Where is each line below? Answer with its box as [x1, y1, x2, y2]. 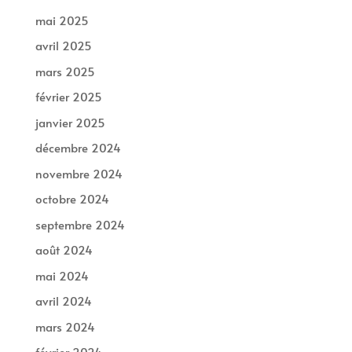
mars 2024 [35, 317, 95, 335]
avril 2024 [35, 292, 92, 310]
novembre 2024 [35, 164, 123, 181]
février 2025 [35, 88, 102, 105]
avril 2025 [35, 37, 92, 54]
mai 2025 [35, 11, 89, 28]
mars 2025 [35, 62, 95, 79]
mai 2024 [35, 266, 89, 284]
